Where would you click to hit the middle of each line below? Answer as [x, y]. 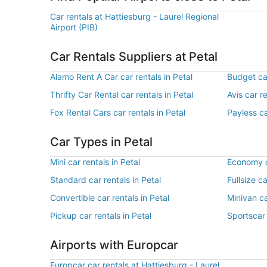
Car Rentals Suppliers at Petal [134, 57]
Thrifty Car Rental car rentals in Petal [122, 94]
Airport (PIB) [74, 27]
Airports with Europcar [114, 245]
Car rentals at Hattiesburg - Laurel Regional [134, 16]
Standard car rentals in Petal [105, 180]
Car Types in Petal [101, 142]
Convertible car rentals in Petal [110, 198]
